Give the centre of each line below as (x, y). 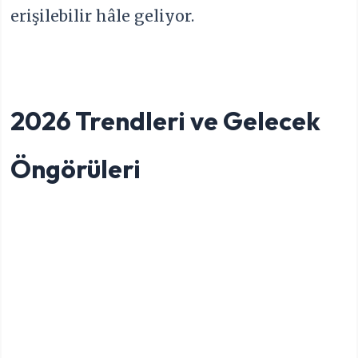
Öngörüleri (76, 168)
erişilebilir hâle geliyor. (103, 16)
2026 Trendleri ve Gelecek (166, 120)
